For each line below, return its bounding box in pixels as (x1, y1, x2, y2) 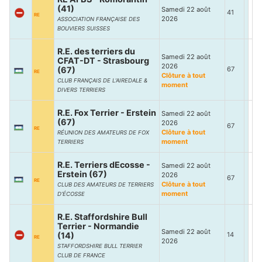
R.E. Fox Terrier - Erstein (57, 108, 156, 118)
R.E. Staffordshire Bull (57, 212, 147, 222)
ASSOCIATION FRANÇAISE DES (57, 16, 140, 22)
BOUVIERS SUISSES (57, 25, 110, 32)
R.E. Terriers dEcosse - (57, 160, 150, 170)
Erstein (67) (57, 169, 107, 179)
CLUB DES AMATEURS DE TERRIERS (57, 181, 154, 188)
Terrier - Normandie (57, 221, 139, 231)
